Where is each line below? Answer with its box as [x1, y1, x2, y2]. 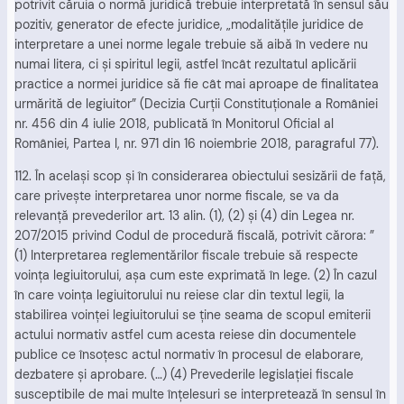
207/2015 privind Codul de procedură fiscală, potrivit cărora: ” [14, 227, 374, 244]
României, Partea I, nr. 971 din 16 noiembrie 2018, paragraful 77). [14, 134, 379, 151]
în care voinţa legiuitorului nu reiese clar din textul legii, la [14, 287, 344, 304]
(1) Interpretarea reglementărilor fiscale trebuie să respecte [14, 247, 358, 264]
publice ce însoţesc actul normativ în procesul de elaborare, [14, 346, 363, 363]
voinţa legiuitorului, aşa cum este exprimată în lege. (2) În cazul [14, 267, 377, 284]
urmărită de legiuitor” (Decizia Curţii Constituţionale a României [14, 95, 378, 112]
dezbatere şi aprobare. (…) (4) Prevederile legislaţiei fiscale [14, 366, 353, 383]
